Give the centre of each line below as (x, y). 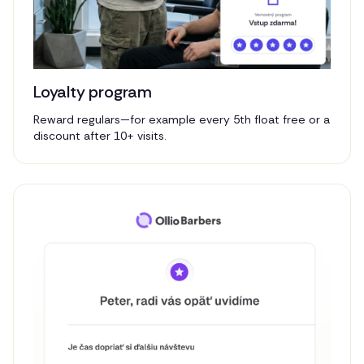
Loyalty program (93, 92)
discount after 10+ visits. (100, 136)
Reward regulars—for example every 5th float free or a (182, 120)
